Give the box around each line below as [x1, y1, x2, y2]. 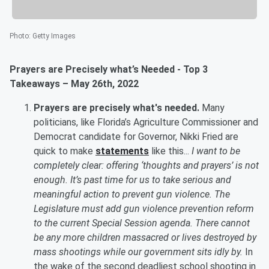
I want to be [189, 145, 240, 157]
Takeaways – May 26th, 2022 [10, 78, 141, 90]
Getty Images [32, 32, 76, 41]
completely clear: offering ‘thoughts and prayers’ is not [34, 160, 259, 172]
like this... [149, 145, 189, 157]
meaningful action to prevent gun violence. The [34, 189, 230, 201]
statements [95, 145, 149, 157]
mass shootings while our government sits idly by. [34, 246, 245, 258]
